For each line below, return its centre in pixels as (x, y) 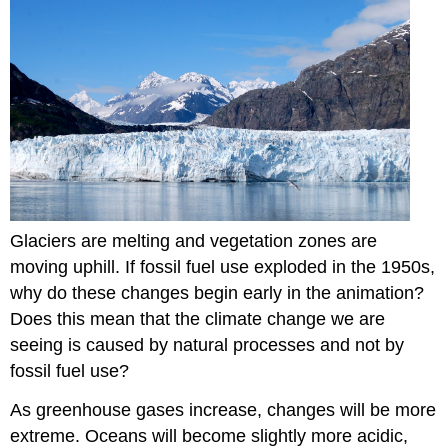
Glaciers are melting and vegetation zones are (194, 241)
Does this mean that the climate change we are (198, 319)
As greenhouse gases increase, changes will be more (223, 410)
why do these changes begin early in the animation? (217, 293)
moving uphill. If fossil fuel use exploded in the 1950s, (223, 267)
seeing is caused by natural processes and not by (207, 345)
